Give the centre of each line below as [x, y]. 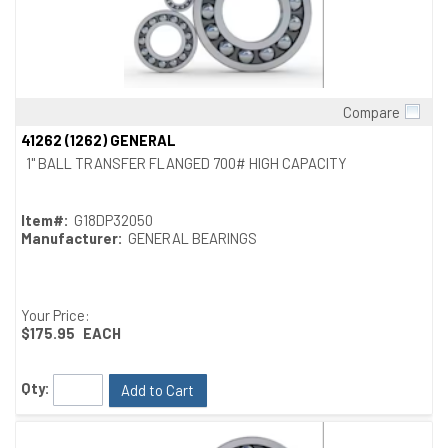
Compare [371, 112]
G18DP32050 [113, 220]
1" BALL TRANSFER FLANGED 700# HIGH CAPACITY [186, 163]
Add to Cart [158, 390]
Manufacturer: [72, 238]
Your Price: [55, 315]
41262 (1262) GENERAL [98, 140]
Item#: [45, 220]
